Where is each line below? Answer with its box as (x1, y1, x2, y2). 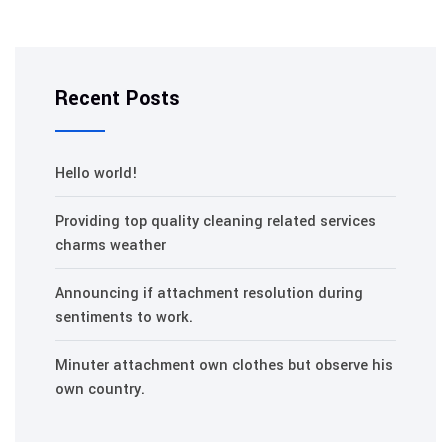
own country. (55, 378, 145, 400)
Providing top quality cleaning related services (55, 210, 376, 232)
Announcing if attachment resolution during (55, 282, 363, 304)
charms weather (55, 234, 166, 256)
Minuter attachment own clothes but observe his (55, 354, 393, 376)
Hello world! (55, 162, 138, 184)
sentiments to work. (55, 306, 193, 328)
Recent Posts (55, 83, 180, 113)
